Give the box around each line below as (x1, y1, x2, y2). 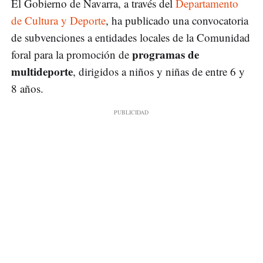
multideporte (11, 63, 73, 80)
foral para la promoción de (11, 47, 129, 62)
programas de (129, 46, 199, 63)
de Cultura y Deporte (11, 13, 106, 28)
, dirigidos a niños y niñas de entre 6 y (73, 64, 245, 79)
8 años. (11, 81, 43, 96)
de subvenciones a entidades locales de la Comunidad (11, 30, 250, 45)
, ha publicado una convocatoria (106, 13, 248, 28)
